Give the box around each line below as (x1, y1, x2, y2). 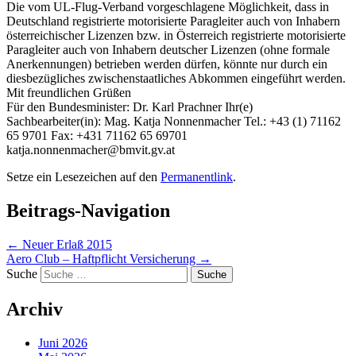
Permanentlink (161, 170, 233, 184)
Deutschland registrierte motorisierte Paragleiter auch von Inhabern (6, 14, 340, 29)
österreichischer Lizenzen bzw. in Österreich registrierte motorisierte (6, 29, 346, 43)
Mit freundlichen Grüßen (6, 86, 131, 100)
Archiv (6, 299, 63, 320)
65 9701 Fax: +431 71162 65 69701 (6, 129, 188, 143)
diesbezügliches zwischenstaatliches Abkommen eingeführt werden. (6, 72, 346, 86)
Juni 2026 (38, 335, 87, 350)
